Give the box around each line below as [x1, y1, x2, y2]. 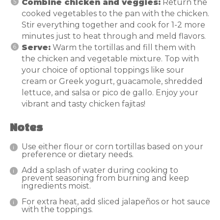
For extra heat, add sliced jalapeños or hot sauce [22, 196, 210, 206]
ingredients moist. [22, 181, 91, 191]
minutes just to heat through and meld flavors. [22, 31, 206, 41]
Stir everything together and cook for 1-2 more [22, 20, 205, 29]
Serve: [22, 42, 51, 52]
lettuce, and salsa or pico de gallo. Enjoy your [22, 87, 198, 97]
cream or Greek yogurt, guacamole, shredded [22, 76, 203, 86]
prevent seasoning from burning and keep [22, 173, 189, 183]
